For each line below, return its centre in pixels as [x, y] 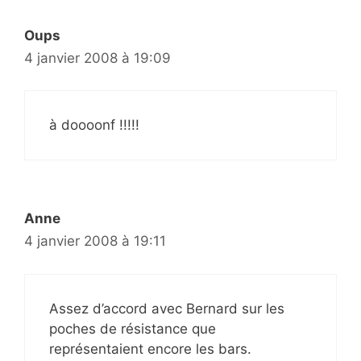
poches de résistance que [133, 328]
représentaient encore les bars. [150, 349]
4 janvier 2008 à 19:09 [98, 58]
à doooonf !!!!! [94, 125]
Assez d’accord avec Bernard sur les [167, 308]
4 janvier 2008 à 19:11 [95, 241]
